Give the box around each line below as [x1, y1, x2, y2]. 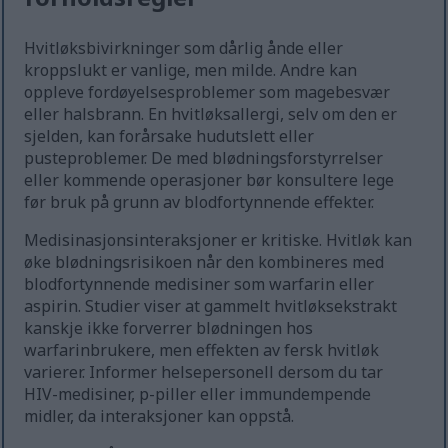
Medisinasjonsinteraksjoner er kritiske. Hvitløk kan [24, 229, 413, 252]
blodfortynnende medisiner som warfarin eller [24, 273, 375, 296]
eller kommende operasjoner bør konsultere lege [24, 169, 395, 192]
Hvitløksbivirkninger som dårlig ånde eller [24, 37, 344, 60]
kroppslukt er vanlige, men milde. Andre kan [24, 59, 358, 82]
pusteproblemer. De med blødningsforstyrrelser [24, 147, 384, 170]
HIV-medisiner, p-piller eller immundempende [24, 383, 372, 406]
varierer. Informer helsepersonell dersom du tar [24, 361, 384, 384]
